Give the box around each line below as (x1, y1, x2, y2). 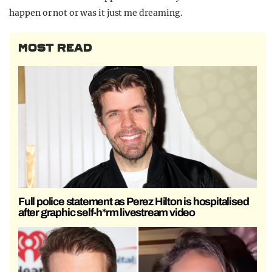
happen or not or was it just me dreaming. (9, 7, 183, 19)
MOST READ (18, 41, 92, 55)
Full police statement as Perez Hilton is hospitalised (18, 195, 249, 208)
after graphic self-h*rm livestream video (18, 206, 195, 219)
